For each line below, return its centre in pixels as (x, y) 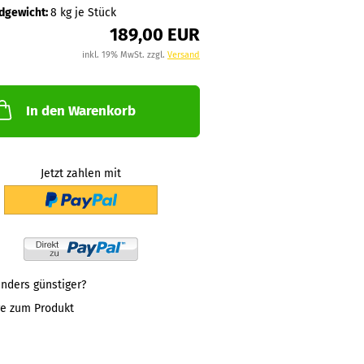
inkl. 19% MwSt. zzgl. (124, 55)
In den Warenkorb (80, 111)
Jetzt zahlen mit (80, 173)
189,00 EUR (154, 35)
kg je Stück (86, 13)
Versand (183, 55)
